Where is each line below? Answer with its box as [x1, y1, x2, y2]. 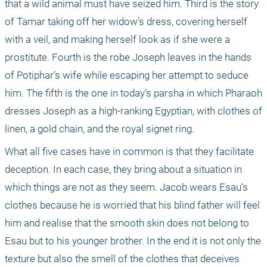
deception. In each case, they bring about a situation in [5, 163, 242, 175]
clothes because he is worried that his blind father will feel [5, 198, 260, 211]
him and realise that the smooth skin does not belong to [5, 216, 249, 229]
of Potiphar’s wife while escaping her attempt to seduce [5, 69, 249, 81]
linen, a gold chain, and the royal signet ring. [5, 122, 194, 135]
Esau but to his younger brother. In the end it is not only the [5, 234, 261, 247]
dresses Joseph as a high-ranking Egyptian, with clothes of [5, 104, 262, 117]
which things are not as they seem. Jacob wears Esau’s [5, 181, 248, 193]
